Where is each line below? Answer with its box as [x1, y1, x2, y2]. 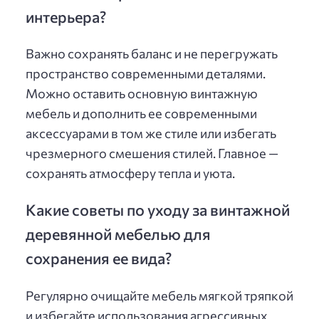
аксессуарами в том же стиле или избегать [26, 125, 276, 142]
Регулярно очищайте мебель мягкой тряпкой [26, 287, 293, 303]
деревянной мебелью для [26, 224, 211, 244]
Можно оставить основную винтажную [26, 85, 258, 102]
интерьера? [26, 6, 106, 26]
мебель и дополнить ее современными [26, 105, 257, 122]
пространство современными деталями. [26, 66, 266, 82]
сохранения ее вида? [26, 249, 172, 268]
